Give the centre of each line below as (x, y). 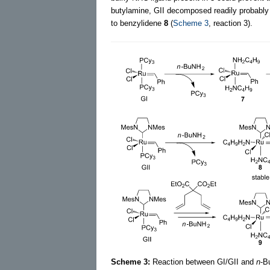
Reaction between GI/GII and (203, 262)
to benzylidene (137, 23)
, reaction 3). (231, 23)
